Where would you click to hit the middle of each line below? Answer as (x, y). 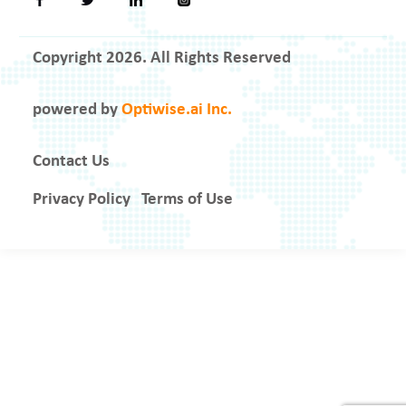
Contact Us (71, 162)
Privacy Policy (82, 200)
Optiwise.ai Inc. (177, 111)
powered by (77, 111)
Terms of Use (187, 200)
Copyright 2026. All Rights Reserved (162, 59)
